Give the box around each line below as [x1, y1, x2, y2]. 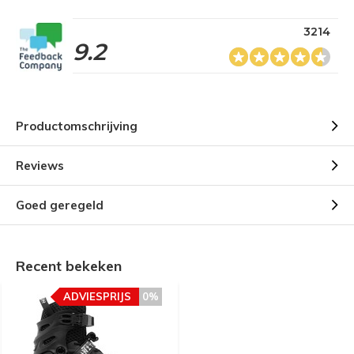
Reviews [16, 158, 64, 173]
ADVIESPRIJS [63, 290, 131, 303]
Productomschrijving [16, 119, 137, 134]
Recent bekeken [16, 257, 122, 275]
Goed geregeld [16, 198, 104, 213]
